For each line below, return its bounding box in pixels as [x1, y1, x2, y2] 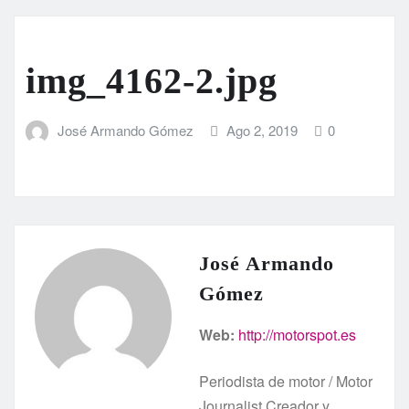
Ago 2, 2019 [226, 121, 299, 141]
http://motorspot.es [238, 323, 356, 345]
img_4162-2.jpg [26, 60, 278, 102]
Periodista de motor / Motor [199, 370, 372, 392]
